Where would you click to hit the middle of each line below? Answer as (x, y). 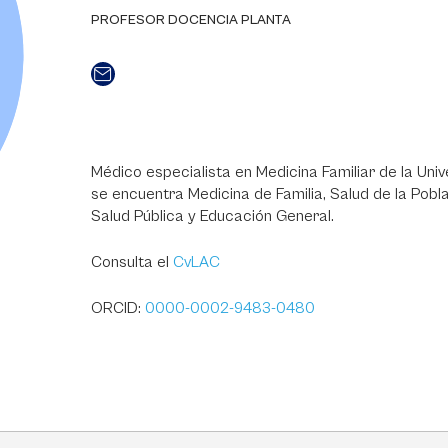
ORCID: (117, 308)
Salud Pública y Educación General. (212, 216)
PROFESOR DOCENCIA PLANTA (190, 20)
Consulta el (131, 262)
